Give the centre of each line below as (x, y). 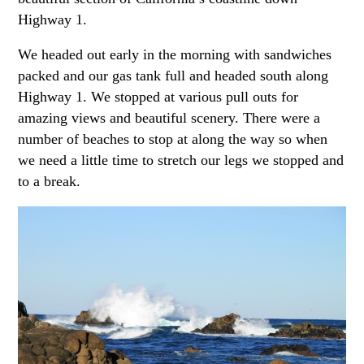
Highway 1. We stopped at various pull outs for (158, 97)
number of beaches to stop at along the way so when (173, 139)
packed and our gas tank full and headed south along (173, 76)
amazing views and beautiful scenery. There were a (169, 118)
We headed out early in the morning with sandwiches (175, 55)
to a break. (50, 182)
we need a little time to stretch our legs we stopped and (181, 160)
